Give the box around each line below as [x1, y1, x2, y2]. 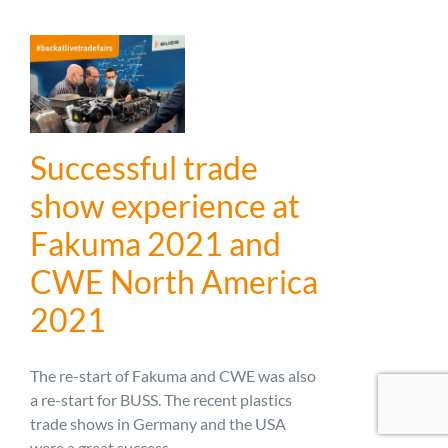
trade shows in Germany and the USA [30, 413, 286, 433]
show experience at [30, 185, 300, 225]
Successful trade [30, 147, 258, 187]
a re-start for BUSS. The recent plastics [30, 389, 292, 409]
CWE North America [30, 261, 318, 301]
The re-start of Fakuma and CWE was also [30, 365, 316, 385]
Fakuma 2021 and [30, 223, 281, 263]
